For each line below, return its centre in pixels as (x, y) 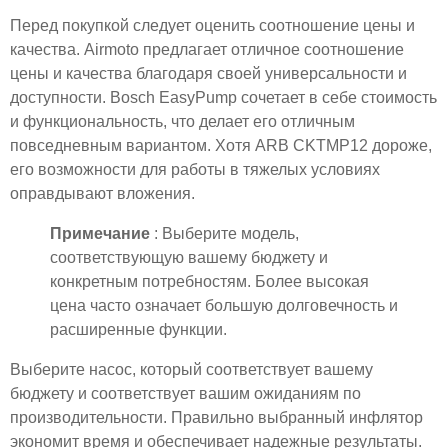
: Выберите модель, (226, 233)
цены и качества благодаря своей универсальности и (208, 73)
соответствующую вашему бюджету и (189, 257)
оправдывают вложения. (102, 193)
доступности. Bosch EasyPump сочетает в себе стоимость (223, 97)
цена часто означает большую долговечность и (224, 305)
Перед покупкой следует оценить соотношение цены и (212, 25)
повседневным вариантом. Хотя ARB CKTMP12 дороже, (221, 145)
